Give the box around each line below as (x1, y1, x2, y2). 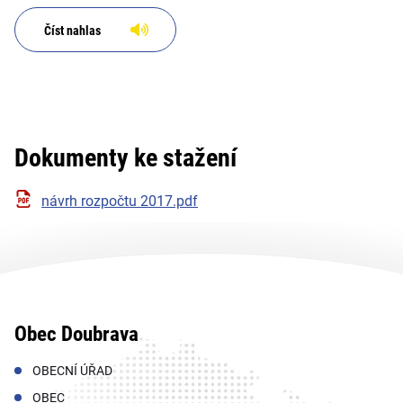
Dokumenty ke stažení (14, 142, 237, 173)
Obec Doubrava (14, 321, 139, 346)
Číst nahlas (43, 22, 101, 38)
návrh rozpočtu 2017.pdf (41, 192, 198, 210)
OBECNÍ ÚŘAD (32, 363, 112, 378)
